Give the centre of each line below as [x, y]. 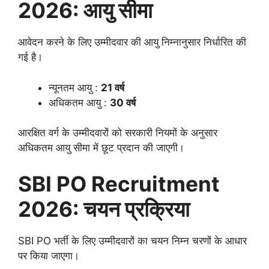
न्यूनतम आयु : [75, 87]
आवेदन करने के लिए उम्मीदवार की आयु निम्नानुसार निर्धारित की [132, 42]
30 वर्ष [123, 102]
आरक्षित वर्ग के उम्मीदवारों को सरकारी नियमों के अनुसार [118, 133]
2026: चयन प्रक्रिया [104, 209]
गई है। [30, 57]
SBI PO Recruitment [119, 183]
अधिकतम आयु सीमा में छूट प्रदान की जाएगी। [101, 148]
